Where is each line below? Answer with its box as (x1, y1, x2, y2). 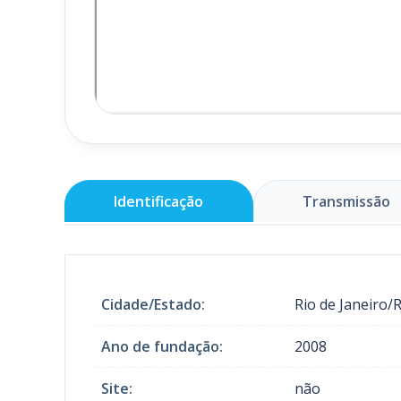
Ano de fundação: (101, 336, 223, 356)
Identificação (114, 191, 204, 211)
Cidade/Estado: (101, 294, 205, 314)
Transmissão (302, 191, 390, 211)
